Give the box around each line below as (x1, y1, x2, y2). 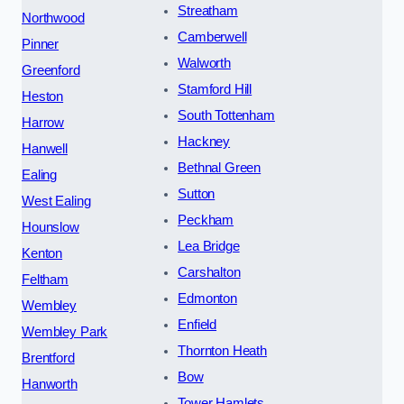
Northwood (22, 10, 85, 25)
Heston (22, 88, 64, 104)
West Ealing (22, 193, 91, 208)
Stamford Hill (178, 81, 252, 96)
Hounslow (22, 219, 79, 234)
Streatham (178, 3, 238, 18)
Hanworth (22, 376, 78, 391)
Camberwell (178, 29, 247, 44)
